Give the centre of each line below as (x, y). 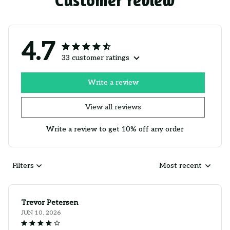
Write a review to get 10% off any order (115, 129)
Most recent (180, 166)
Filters (23, 166)
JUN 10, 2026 (41, 213)
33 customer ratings (95, 57)
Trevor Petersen (50, 202)
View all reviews (113, 107)
